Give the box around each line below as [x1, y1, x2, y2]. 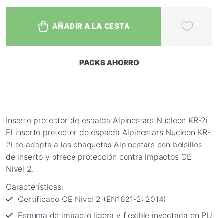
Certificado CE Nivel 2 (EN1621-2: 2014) [18, 194, 166, 204]
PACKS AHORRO [79, 58, 139, 68]
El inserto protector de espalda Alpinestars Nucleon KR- [6, 127, 211, 138]
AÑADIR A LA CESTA [52, 21, 130, 31]
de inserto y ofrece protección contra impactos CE [6, 152, 192, 162]
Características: [6, 182, 63, 192]
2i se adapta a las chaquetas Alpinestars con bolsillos [6, 140, 202, 150]
